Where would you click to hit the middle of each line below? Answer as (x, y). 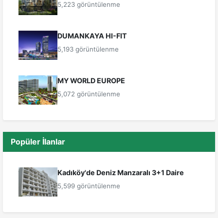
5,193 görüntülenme (88, 49)
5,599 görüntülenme (89, 186)
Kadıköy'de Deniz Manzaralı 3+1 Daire (121, 173)
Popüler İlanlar (38, 142)
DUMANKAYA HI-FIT (92, 36)
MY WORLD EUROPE (91, 81)
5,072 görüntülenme (89, 94)
